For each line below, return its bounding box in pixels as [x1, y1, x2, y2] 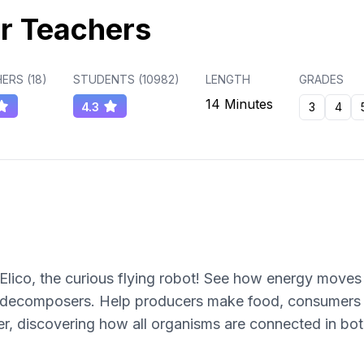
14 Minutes [206, 96, 273, 113]
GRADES [299, 72, 344, 87]
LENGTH [206, 72, 250, 87]
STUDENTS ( [73, 72, 142, 87]
